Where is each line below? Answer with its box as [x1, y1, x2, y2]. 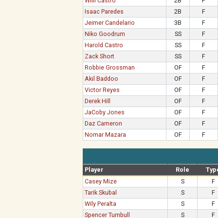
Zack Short [85, 53, 115, 60]
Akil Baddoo [85, 75, 119, 82]
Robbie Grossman [85, 64, 135, 71]
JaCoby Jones [85, 109, 125, 116]
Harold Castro [85, 41, 124, 49]
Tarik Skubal [85, 189, 117, 196]
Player [85, 166, 104, 173]
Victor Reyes [85, 86, 120, 93]
